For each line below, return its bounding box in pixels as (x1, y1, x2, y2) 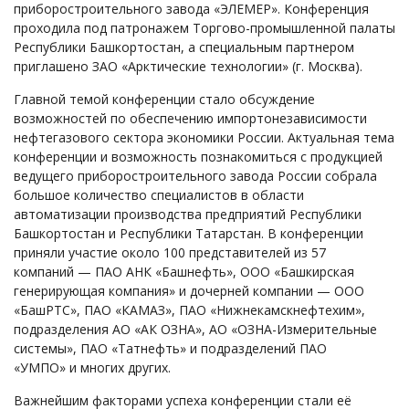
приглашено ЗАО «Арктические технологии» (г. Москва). (14, 58, 362, 76)
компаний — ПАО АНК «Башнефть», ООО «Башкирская (14, 263, 354, 281)
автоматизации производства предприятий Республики (14, 205, 362, 224)
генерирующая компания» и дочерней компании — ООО (14, 282, 364, 300)
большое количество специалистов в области (14, 186, 304, 204)
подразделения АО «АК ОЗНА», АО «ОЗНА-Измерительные (14, 320, 377, 339)
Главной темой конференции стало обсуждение (14, 90, 315, 109)
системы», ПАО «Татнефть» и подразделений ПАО (14, 340, 327, 358)
